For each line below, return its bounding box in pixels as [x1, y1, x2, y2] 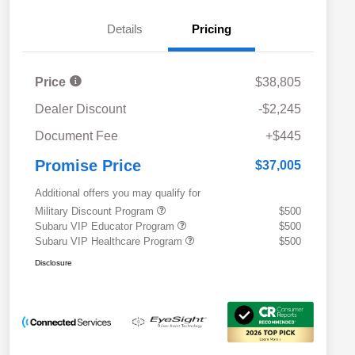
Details [106, 22, 143, 36]
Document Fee [35, 129, 118, 143]
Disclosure [35, 258, 72, 268]
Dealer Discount [35, 102, 126, 116]
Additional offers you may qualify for [35, 187, 200, 200]
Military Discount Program [35, 205, 157, 218]
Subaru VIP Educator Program [35, 220, 177, 233]
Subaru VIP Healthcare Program [35, 235, 185, 248]
